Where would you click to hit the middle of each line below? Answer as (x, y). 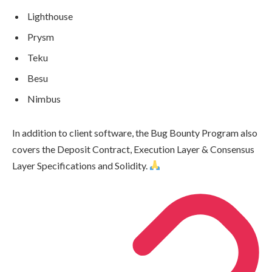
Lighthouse (50, 16)
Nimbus (44, 98)
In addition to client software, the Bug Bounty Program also (135, 132)
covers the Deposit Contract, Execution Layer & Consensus (133, 149)
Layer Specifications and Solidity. (81, 165)
